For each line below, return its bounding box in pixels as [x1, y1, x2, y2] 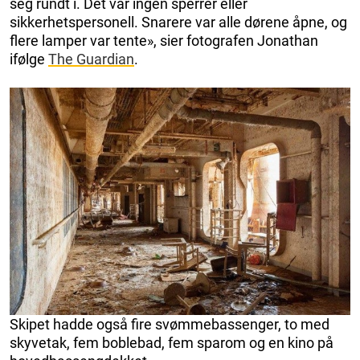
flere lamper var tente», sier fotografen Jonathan [10, 32, 318, 50]
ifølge [10, 51, 48, 68]
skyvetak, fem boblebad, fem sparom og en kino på [10, 334, 333, 352]
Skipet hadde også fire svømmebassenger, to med [10, 316, 329, 333]
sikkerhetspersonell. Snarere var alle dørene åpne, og [10, 14, 347, 31]
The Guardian [48, 51, 134, 68]
